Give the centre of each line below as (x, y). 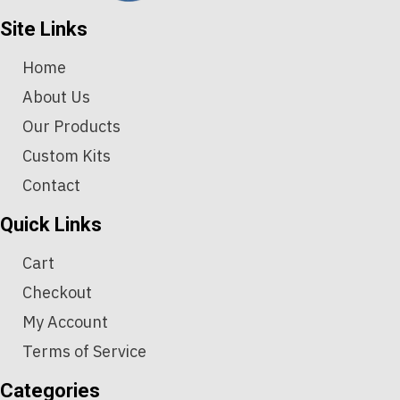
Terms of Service (84, 352)
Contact (51, 186)
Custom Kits (67, 156)
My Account (65, 322)
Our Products (71, 127)
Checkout (57, 293)
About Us (56, 97)
